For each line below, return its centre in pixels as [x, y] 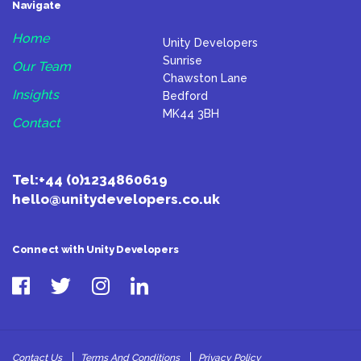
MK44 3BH [191, 114]
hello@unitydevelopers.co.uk [116, 199]
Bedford [185, 96]
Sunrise [182, 61]
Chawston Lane [205, 79]
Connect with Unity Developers [95, 250]
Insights [35, 95]
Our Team [41, 67]
